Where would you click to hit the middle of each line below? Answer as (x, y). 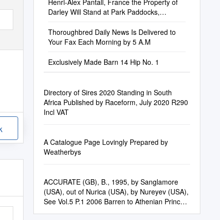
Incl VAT (56, 112)
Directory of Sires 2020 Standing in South (108, 92)
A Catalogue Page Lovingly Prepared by (106, 142)
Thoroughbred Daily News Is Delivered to (112, 32)
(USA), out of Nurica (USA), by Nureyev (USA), (116, 192)
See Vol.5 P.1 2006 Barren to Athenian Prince (114, 201)
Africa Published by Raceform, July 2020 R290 (116, 102)
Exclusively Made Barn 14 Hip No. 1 (103, 62)
